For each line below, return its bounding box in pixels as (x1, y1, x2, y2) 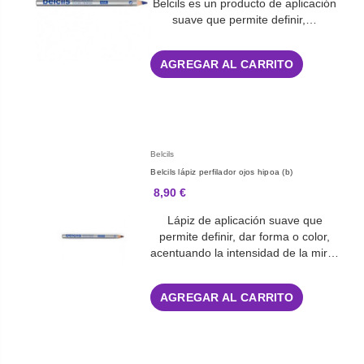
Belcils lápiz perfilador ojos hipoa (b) (150, 167, 293, 177)
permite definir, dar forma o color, (159, 230, 331, 244)
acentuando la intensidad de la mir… (150, 246, 340, 260)
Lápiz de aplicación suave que (167, 214, 323, 227)
